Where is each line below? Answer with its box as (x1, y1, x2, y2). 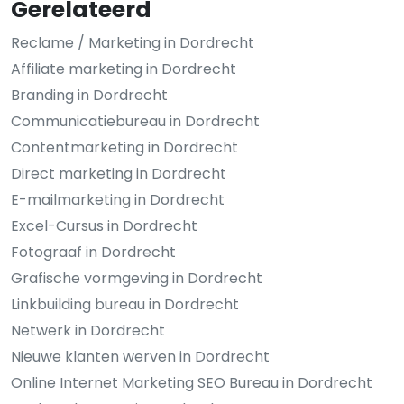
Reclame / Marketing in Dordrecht (11, 32, 254, 53)
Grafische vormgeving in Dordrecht (11, 267, 262, 289)
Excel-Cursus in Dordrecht (11, 215, 197, 236)
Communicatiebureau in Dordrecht (11, 110, 260, 132)
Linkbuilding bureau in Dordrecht (11, 293, 239, 315)
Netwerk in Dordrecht (11, 319, 165, 341)
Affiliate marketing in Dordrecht (11, 58, 236, 79)
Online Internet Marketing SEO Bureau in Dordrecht (11, 372, 372, 393)
